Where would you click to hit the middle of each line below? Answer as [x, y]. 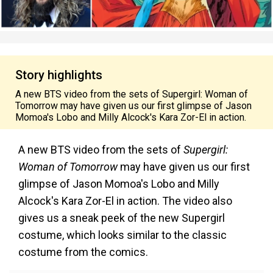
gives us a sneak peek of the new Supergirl [122, 218]
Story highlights [59, 75]
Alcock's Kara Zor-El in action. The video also [125, 201]
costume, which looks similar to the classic [122, 235]
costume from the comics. [83, 252]
